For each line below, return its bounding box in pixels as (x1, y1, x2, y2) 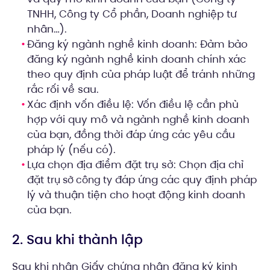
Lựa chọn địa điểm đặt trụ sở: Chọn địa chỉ (27, 157, 243, 172)
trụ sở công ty (47, 173, 112, 187)
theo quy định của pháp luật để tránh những (27, 67, 255, 82)
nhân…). (27, 22, 67, 37)
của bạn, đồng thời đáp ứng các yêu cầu (27, 127, 235, 142)
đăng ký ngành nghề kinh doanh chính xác (27, 52, 246, 67)
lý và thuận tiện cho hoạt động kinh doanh (27, 187, 245, 202)
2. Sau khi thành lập (12, 230, 143, 250)
